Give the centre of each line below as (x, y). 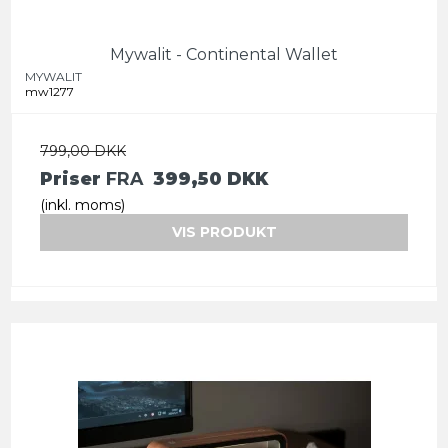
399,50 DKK (210, 179)
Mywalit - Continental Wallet (224, 55)
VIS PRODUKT (224, 232)
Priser (73, 179)
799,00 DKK (83, 151)
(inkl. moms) (82, 205)
